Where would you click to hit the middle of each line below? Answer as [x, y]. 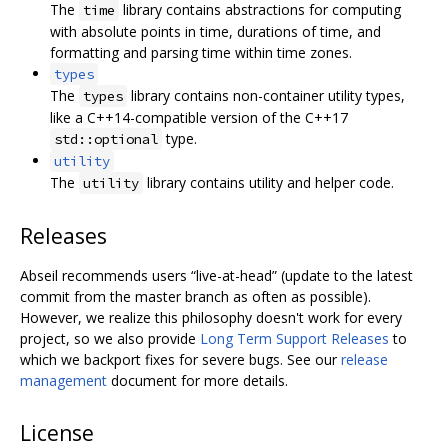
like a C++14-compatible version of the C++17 [199, 118]
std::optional [106, 139]
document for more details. [197, 381]
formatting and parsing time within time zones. [201, 53]
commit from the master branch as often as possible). [195, 297]
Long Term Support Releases [294, 339]
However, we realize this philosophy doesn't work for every [211, 318]
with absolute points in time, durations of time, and [215, 32]
